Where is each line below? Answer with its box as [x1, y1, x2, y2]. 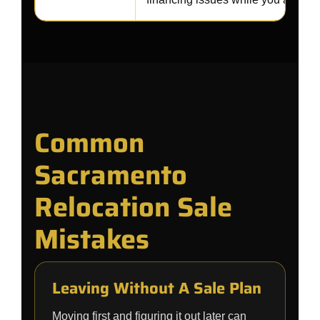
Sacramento [34, 154, 187, 196]
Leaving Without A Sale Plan [52, 276, 261, 301]
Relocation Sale [34, 186, 232, 229]
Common [34, 121, 144, 164]
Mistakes [34, 218, 149, 261]
